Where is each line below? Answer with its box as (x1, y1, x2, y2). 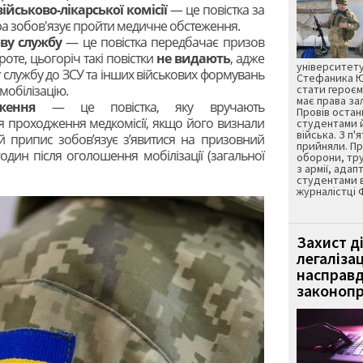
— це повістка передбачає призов (61, 32, 264, 51)
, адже (229, 49, 264, 67)
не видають (152, 49, 230, 67)
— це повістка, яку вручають (51, 97, 264, 116)
